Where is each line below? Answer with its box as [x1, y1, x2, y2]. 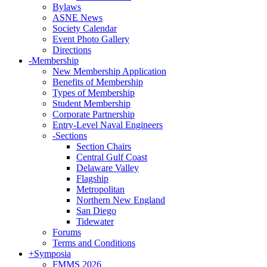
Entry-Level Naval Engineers [52, 120, 163, 130]
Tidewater [76, 216, 114, 226]
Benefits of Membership [52, 77, 143, 87]
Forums [52, 227, 81, 237]
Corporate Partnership [52, 109, 135, 119]
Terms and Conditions [52, 238, 135, 248]
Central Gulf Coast [76, 152, 147, 162]
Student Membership [52, 98, 131, 108]
